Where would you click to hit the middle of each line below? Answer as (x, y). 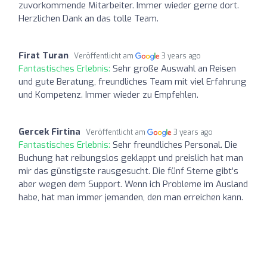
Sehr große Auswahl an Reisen (174, 68)
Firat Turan (44, 55)
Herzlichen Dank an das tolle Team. (89, 18)
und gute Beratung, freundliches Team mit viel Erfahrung (133, 81)
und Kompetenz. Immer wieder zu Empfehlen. (108, 94)
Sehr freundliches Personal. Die (175, 145)
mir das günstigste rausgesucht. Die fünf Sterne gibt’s (128, 171)
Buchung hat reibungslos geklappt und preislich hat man (131, 158)
